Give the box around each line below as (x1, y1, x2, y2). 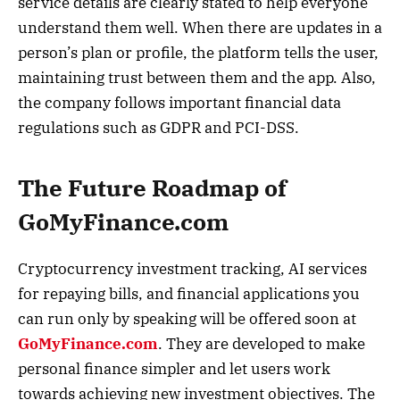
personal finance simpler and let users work (18, 358, 330, 379)
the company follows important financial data (18, 93, 341, 113)
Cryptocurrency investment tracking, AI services (18, 258, 367, 279)
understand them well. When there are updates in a (18, 18, 382, 38)
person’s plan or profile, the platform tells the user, (18, 43, 379, 63)
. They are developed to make (158, 333, 365, 354)
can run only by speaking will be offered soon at (18, 308, 356, 329)
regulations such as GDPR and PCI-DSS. (18, 118, 299, 138)
